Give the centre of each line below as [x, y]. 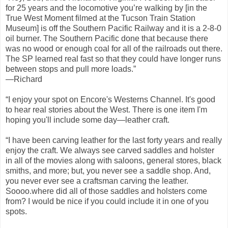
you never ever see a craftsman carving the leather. [97, 181]
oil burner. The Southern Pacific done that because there [107, 38]
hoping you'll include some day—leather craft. [88, 120]
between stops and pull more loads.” [71, 69]
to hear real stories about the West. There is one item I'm [106, 109]
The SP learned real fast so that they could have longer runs [113, 59]
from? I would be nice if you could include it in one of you [107, 201]
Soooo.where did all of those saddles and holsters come [106, 191]
